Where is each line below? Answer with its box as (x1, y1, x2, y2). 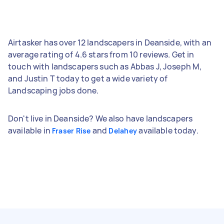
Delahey (108, 125, 137, 135)
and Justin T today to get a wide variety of (8, 72, 168, 84)
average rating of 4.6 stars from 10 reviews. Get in (8, 48, 194, 60)
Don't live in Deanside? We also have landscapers (8, 112, 193, 124)
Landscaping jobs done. (8, 84, 99, 96)
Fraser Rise (51, 125, 91, 135)
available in (8, 124, 52, 136)
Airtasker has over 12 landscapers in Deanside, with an (8, 36, 212, 48)
